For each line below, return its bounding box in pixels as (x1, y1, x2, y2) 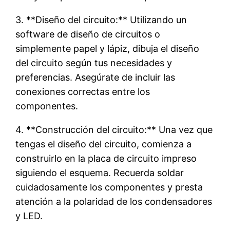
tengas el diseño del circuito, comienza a (15, 138, 192, 149)
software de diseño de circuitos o (15, 28, 161, 40)
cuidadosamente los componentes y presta (15, 181, 203, 193)
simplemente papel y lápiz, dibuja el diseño (15, 43, 200, 54)
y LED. (15, 210, 43, 221)
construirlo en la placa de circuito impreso (15, 152, 197, 164)
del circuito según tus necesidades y (15, 57, 172, 68)
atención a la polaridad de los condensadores (15, 196, 213, 207)
